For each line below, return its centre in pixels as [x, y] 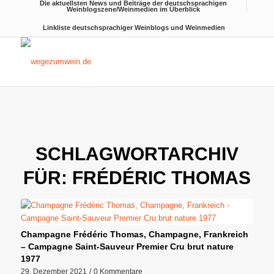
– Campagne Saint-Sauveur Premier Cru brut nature [127, 246]
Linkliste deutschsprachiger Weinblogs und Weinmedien [134, 28]
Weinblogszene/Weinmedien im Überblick [134, 9]
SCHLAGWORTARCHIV [137, 154]
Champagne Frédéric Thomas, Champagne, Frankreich [134, 234]
